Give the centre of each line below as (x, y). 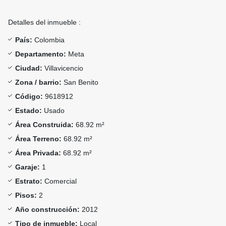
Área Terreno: (38, 139)
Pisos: (26, 195)
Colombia (48, 40)
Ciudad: (29, 68)
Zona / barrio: (38, 82)
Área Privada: (38, 153)
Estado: (29, 111)
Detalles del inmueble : (44, 22)
